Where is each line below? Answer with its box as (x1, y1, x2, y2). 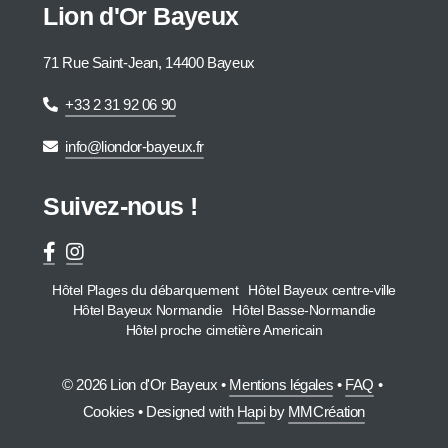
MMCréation (287, 402, 366, 420)
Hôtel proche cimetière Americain (125, 322, 323, 338)
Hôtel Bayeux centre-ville (248, 282, 397, 298)
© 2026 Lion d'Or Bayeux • (62, 375, 230, 393)
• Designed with (134, 402, 237, 420)
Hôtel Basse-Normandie (232, 302, 376, 318)
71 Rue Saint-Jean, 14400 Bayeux (43, 53, 255, 71)
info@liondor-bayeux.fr (65, 137, 205, 155)
